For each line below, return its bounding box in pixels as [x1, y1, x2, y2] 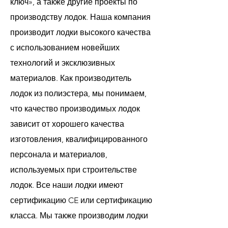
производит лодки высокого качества [10, 27, 151, 37]
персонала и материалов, [10, 150, 107, 159]
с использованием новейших [10, 43, 120, 52]
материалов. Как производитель [10, 73, 131, 83]
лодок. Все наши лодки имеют [10, 180, 123, 190]
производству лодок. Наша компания [10, 12, 151, 22]
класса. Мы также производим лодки [10, 211, 148, 220]
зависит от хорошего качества [10, 119, 124, 129]
